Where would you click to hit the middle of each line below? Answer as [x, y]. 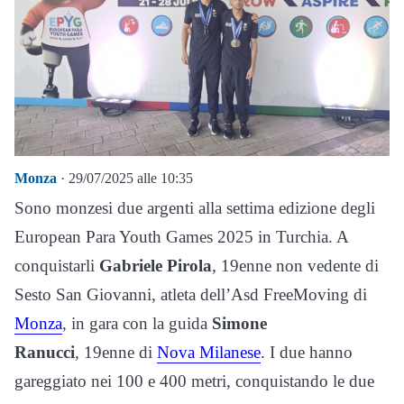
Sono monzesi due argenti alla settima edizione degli [195, 207]
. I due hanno [307, 352]
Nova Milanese [209, 352]
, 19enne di [116, 352]
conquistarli [57, 265]
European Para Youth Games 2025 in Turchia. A [181, 236]
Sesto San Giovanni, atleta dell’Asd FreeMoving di [191, 294]
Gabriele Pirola [156, 265]
